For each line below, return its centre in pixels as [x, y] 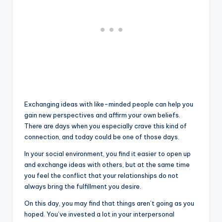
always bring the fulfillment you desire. [83, 186]
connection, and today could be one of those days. [102, 137]
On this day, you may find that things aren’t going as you [109, 203]
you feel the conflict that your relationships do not [101, 175]
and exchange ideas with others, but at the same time [107, 164]
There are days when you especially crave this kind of [106, 126]
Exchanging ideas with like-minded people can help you [109, 104]
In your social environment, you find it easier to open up [108, 153]
